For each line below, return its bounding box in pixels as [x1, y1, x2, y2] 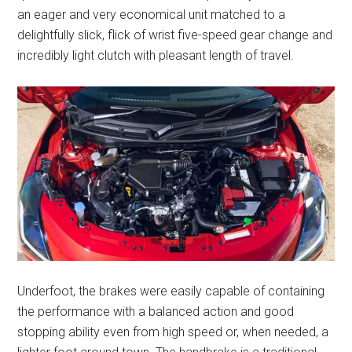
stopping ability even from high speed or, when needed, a [17, 324, 329, 339]
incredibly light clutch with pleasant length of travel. [17, 47, 295, 63]
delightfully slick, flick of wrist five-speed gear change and [17, 27, 333, 42]
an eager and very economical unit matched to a [17, 6, 286, 22]
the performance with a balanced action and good [17, 303, 295, 319]
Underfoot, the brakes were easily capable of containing [17, 283, 325, 299]
